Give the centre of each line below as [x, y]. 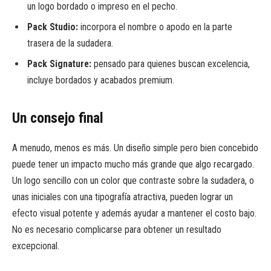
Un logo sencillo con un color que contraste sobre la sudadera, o [133, 181]
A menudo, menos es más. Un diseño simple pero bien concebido [135, 148]
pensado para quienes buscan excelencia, [171, 64]
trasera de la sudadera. [70, 43]
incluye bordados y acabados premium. [101, 80]
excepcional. [36, 246]
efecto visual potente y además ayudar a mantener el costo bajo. [134, 214]
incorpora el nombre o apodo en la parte [155, 27]
